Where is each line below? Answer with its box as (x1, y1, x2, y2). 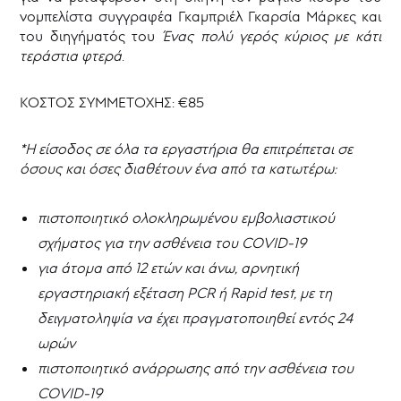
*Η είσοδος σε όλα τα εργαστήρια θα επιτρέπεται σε (20, 140, 354, 158)
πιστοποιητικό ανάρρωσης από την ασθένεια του (38, 359, 354, 378)
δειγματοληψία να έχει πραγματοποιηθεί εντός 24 (38, 309, 354, 328)
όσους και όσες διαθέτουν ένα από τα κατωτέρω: (20, 159, 337, 178)
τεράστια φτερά (20, 47, 123, 65)
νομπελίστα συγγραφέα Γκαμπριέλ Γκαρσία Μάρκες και (20, 7, 381, 26)
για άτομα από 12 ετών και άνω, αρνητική (38, 259, 300, 277)
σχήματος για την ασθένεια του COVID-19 (38, 234, 307, 252)
